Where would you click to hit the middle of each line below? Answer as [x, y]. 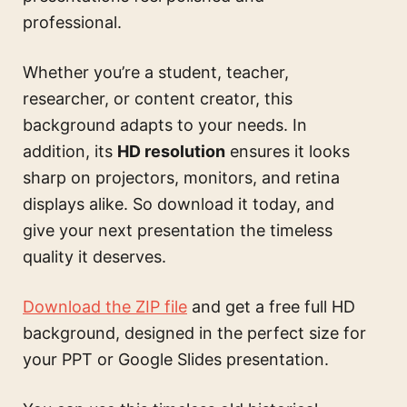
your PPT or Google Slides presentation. [176, 360]
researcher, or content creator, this [158, 99]
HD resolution [171, 152]
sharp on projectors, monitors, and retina [181, 178]
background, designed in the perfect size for [194, 333]
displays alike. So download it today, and [179, 204]
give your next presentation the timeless [178, 231]
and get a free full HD [271, 307]
